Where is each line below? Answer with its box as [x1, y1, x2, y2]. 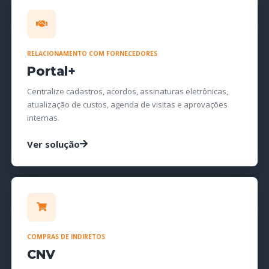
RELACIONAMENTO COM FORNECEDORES [27, 49, 158, 58]
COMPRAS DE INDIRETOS [27, 232, 106, 241]
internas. [27, 112, 60, 123]
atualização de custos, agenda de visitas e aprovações [27, 98, 228, 110]
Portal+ [27, 63, 76, 79]
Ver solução [27, 138, 80, 150]
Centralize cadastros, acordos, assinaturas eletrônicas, [27, 85, 229, 97]
